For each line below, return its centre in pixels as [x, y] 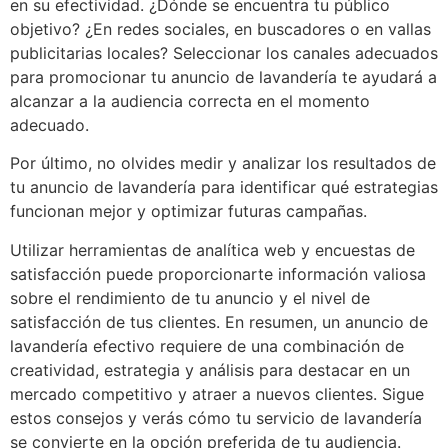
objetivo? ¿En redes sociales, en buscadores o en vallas [220, 28]
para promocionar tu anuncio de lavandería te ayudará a [223, 76]
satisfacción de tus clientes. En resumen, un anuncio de [219, 321]
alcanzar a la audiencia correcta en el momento [190, 100]
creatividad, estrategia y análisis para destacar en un [210, 369]
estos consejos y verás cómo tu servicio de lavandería [216, 417]
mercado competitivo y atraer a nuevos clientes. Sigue [217, 393]
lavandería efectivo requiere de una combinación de [207, 345]
